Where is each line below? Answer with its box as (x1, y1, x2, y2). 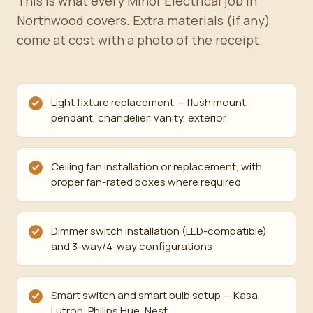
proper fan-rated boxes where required (51, 175, 241, 189)
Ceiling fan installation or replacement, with (51, 159, 262, 174)
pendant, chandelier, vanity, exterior (51, 110, 226, 125)
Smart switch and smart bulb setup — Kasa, (51, 288, 261, 303)
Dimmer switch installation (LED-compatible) (51, 224, 267, 238)
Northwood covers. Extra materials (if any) (17, 12, 270, 29)
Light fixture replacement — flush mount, (51, 95, 249, 110)
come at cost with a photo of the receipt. (17, 31, 263, 48)
